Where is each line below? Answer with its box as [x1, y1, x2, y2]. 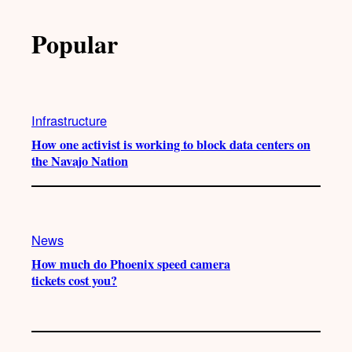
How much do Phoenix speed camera [31, 254, 230, 273]
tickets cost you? [31, 270, 117, 290]
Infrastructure [31, 111, 107, 130]
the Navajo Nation [31, 152, 128, 171]
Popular [31, 25, 118, 63]
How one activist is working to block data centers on [31, 135, 310, 155]
